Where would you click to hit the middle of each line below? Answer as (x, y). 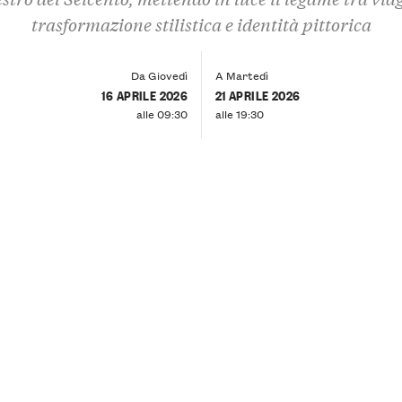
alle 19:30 (239, 113)
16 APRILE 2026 (145, 94)
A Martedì (241, 74)
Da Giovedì (160, 74)
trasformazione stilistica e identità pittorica (201, 24)
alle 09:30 (162, 113)
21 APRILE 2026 (258, 94)
